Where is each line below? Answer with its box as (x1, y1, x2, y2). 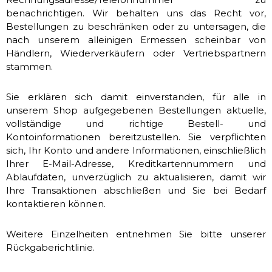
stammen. (6, 61, 53, 72)
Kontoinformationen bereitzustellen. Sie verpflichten (6, 131, 266, 143)
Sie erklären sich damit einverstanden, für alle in (6, 91, 266, 103)
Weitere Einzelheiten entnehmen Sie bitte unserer (6, 228, 266, 240)
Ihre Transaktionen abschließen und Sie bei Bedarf (6, 185, 266, 196)
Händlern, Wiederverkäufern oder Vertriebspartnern (6, 47, 266, 59)
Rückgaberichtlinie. (6, 242, 95, 253)
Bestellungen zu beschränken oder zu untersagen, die (6, 21, 266, 32)
